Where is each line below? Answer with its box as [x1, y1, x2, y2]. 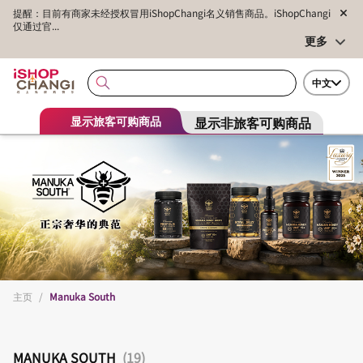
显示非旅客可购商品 [194, 112, 311, 132]
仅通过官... [13, 19, 59, 32]
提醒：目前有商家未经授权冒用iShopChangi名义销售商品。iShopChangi [13, 6, 331, 19]
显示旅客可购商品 [70, 113, 161, 130]
